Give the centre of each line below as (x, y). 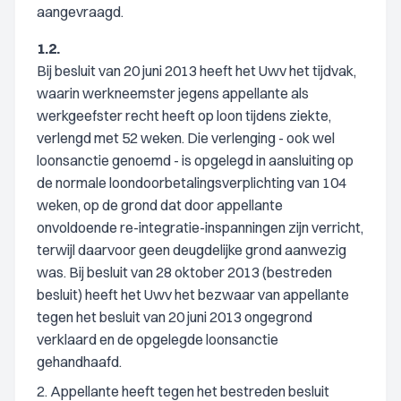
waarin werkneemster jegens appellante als (173, 93)
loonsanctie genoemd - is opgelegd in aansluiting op (195, 160)
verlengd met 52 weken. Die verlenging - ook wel (186, 138)
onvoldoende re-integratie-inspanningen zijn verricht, (200, 227)
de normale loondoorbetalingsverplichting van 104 (192, 183)
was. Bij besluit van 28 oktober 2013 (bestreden (184, 272)
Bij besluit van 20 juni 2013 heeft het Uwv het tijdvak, (196, 71)
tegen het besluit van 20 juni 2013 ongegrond (175, 317)
